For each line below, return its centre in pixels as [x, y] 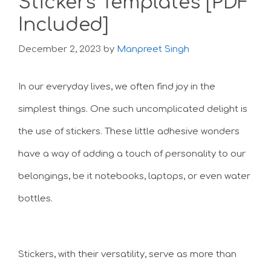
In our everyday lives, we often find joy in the [117, 87]
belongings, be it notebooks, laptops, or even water [134, 176]
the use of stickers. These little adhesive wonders [129, 131]
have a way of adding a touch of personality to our [132, 154]
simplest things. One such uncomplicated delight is [133, 109]
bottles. [35, 198]
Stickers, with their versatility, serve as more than [127, 254]
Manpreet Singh [153, 49]
